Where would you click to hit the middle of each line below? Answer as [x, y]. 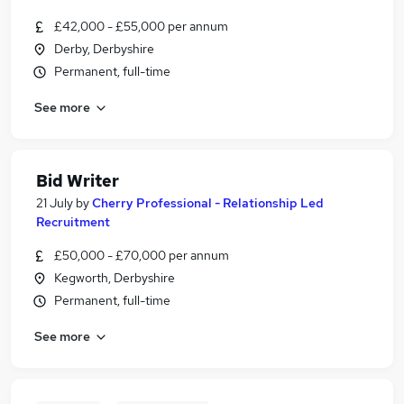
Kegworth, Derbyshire [115, 278]
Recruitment [73, 222]
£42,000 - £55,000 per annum [141, 26]
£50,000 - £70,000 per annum [142, 255]
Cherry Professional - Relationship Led [208, 203]
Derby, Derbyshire [104, 49]
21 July [55, 203]
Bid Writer [78, 181]
